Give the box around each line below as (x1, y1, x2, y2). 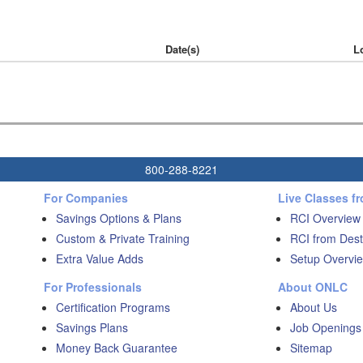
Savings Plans (56, 319, 128, 335)
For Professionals (44, 279, 142, 295)
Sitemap (289, 340, 332, 356)
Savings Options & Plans (56, 210, 181, 226)
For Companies (44, 190, 128, 206)
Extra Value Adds (56, 250, 143, 267)
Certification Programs (56, 299, 170, 315)
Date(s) (165, 41, 199, 57)
